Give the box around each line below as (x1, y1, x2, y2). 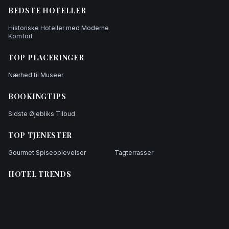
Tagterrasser (114, 148, 153, 156)
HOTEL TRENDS (8, 169, 72, 179)
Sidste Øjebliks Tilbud (8, 109, 75, 118)
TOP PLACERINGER (8, 52, 84, 62)
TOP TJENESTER (8, 130, 73, 140)
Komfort (8, 32, 33, 40)
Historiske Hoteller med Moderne (8, 24, 109, 32)
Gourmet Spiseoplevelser (8, 148, 86, 156)
